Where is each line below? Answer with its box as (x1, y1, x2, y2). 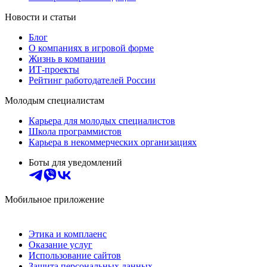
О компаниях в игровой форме (29, 43, 154, 54)
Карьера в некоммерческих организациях (29, 137, 197, 148)
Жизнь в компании (29, 54, 105, 64)
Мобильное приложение (5, 194, 104, 205)
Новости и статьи (5, 12, 76, 23)
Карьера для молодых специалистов (29, 116, 175, 126)
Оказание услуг (29, 240, 92, 250)
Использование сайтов (29, 250, 121, 261)
